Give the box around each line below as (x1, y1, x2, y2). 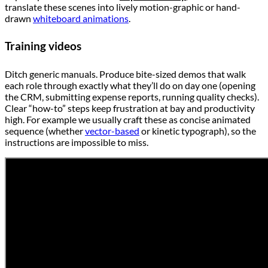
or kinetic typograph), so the (139, 124, 256, 136)
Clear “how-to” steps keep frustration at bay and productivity (5, 102, 255, 114)
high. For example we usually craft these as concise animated (5, 113, 251, 125)
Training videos (5, 39, 81, 53)
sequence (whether (5, 124, 85, 136)
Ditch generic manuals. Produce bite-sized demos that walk (5, 68, 246, 80)
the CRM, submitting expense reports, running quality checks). (5, 90, 259, 102)
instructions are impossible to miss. (5, 136, 148, 148)
